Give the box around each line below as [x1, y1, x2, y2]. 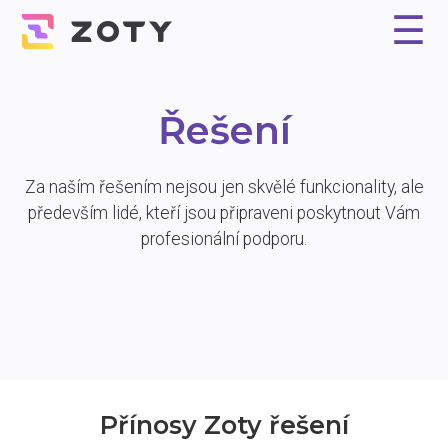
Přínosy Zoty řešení [99, 410, 349, 440]
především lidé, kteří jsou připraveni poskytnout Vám [28, 202, 420, 223]
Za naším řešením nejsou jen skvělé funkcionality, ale [24, 176, 424, 197]
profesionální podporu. [141, 228, 307, 249]
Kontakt [207, 96, 266, 115]
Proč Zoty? [22, 59, 101, 78]
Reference [239, 59, 316, 78]
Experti [22, 96, 76, 115]
